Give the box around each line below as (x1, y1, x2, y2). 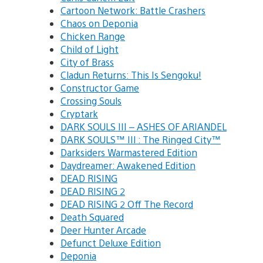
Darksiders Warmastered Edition (60, 146, 197, 159)
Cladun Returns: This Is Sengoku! (60, 69, 201, 82)
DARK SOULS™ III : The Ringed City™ (60, 133, 221, 146)
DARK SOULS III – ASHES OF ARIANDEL (60, 120, 227, 133)
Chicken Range (60, 30, 125, 43)
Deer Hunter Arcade (60, 224, 146, 237)
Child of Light (60, 43, 119, 56)
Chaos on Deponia (60, 17, 138, 30)
